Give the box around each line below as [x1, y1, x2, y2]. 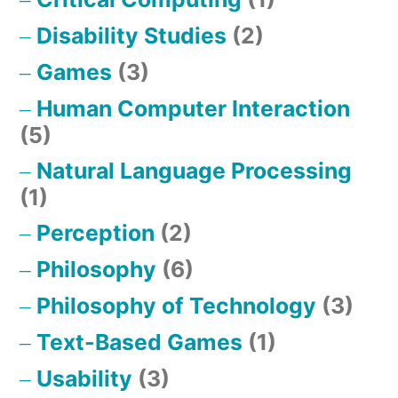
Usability [36, 365, 132, 393]
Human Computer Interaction [36, 95, 350, 123]
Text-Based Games [36, 329, 243, 356]
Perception [36, 219, 155, 247]
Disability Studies [36, 22, 227, 50]
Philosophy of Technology [36, 292, 316, 320]
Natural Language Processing [36, 157, 352, 185]
